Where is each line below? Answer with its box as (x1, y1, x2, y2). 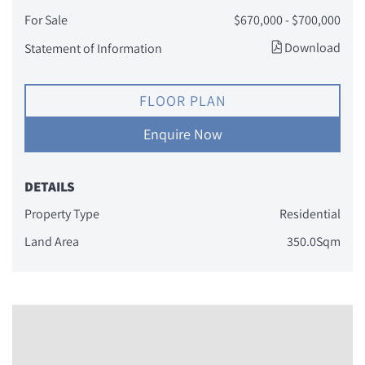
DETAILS (24, 178, 75, 196)
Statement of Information (24, 40, 162, 57)
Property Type (24, 205, 99, 222)
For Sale (24, 11, 68, 29)
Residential (279, 205, 341, 222)
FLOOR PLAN (139, 91, 226, 110)
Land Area (24, 233, 79, 250)
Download (284, 39, 341, 56)
